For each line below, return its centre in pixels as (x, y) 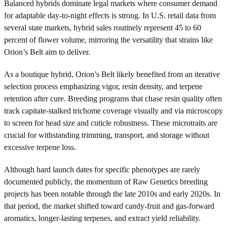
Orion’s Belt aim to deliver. (47, 52)
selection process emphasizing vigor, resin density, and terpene (103, 86)
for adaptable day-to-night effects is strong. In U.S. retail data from (110, 15)
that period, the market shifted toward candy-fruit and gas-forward (109, 206)
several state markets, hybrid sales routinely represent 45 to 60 (103, 27)
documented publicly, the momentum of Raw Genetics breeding (106, 181)
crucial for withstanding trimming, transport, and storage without (107, 135)
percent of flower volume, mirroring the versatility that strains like (108, 40)
